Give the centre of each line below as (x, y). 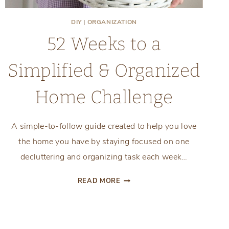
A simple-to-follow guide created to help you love (104, 127)
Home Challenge (104, 97)
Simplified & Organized (104, 71)
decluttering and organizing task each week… (104, 157)
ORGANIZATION (112, 22)
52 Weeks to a (104, 44)
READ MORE (99, 181)
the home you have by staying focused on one (104, 142)
